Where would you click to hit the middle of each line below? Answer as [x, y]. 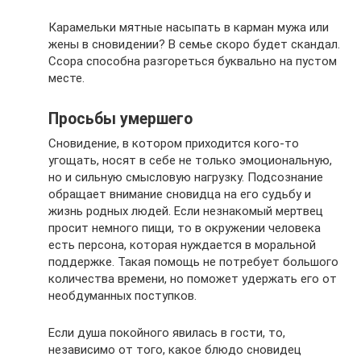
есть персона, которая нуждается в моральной [182, 245]
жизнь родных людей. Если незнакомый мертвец [186, 211]
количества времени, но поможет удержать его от [193, 278]
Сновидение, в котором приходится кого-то [174, 143]
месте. [66, 78]
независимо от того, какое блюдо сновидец [175, 349]
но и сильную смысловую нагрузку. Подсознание [186, 177]
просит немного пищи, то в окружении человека [185, 228]
